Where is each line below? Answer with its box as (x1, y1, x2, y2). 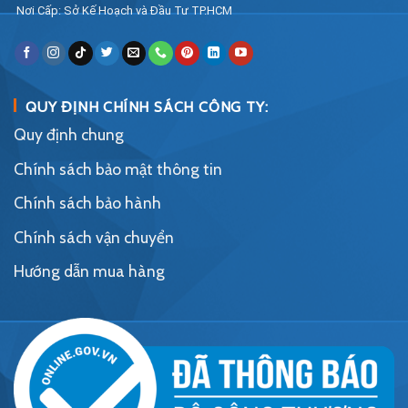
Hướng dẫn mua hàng (14, 261, 165, 281)
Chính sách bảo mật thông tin (14, 158, 222, 178)
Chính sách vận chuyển (14, 227, 174, 247)
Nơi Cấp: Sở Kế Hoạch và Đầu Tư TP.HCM (14, 4, 232, 18)
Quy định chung (14, 125, 124, 145)
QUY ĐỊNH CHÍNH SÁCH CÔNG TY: (25, 98, 269, 117)
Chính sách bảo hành (14, 193, 161, 213)
